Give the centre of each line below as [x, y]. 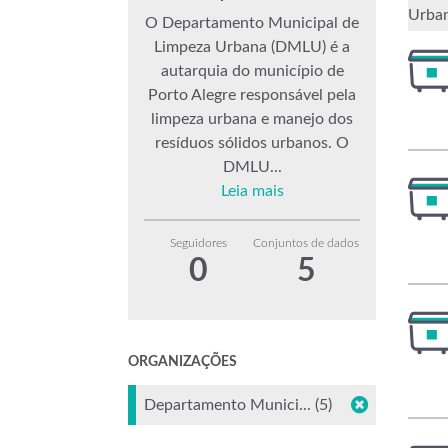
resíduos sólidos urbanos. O [252, 143]
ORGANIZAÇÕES [182, 362]
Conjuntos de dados [306, 243]
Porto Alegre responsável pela [252, 95]
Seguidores [198, 243]
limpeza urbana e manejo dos [252, 119]
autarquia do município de [252, 71]
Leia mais [252, 191]
